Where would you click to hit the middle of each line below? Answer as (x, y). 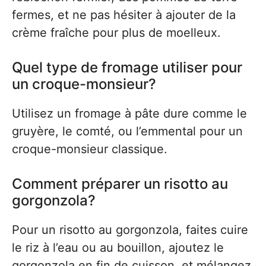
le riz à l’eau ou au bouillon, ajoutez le (118, 248)
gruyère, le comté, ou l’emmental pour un (127, 131)
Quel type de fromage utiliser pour (127, 67)
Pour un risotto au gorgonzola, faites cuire (130, 230)
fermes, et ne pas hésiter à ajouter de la (124, 15)
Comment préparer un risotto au (120, 184)
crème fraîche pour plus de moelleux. (116, 33)
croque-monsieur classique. (90, 149)
